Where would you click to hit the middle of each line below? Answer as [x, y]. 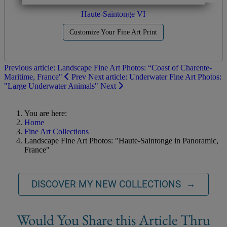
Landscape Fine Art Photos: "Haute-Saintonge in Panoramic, [121, 141]
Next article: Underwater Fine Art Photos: [155, 77]
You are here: [48, 113]
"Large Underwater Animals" [52, 86]
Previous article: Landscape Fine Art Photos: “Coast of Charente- [108, 68]
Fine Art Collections [56, 132]
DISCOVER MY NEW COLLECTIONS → [113, 184]
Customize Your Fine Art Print [113, 32]
